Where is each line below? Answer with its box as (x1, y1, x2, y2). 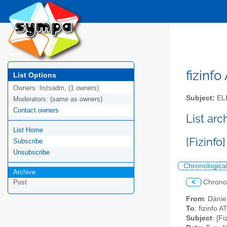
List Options (13, 70, 56, 79)
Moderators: (13, 95, 50, 103)
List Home (13, 126, 43, 134)
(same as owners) (50, 95, 102, 103)
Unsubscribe (13, 148, 50, 157)
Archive (13, 168, 35, 176)
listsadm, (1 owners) (40, 84, 99, 92)
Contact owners (13, 106, 59, 115)
